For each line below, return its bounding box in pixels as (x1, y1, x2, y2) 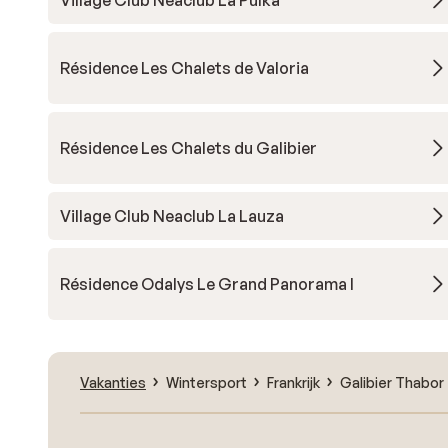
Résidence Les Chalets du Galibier (60, 138, 317, 158)
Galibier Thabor (340, 373, 444, 391)
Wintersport (166, 373, 247, 391)
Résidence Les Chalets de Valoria (60, 58, 309, 78)
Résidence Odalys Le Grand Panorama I (60, 274, 354, 294)
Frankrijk (267, 373, 320, 391)
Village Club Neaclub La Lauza (60, 206, 284, 226)
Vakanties (80, 373, 146, 391)
